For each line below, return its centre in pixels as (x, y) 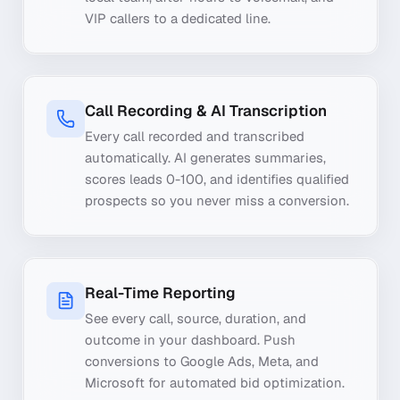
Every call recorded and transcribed (194, 136)
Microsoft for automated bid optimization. (214, 382)
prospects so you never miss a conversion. (217, 200)
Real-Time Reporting (160, 292)
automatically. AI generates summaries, (205, 158)
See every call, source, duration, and (195, 318)
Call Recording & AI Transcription (205, 110)
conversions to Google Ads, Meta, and (201, 361)
